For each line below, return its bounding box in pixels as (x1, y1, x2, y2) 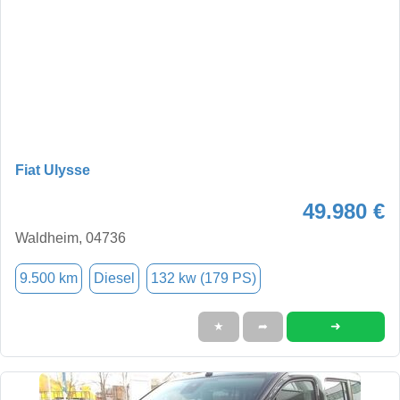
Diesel (94, 270, 135, 286)
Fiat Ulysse (15, 162, 90, 178)
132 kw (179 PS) (151, 270, 256, 286)
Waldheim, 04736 (15, 229, 126, 246)
